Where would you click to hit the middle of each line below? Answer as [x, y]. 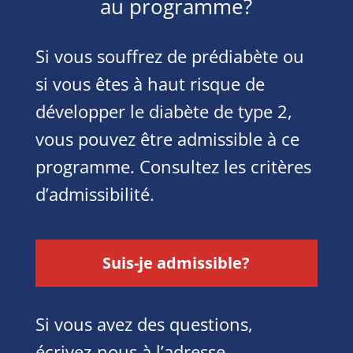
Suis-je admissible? [176, 263]
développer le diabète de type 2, [163, 111]
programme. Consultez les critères [173, 166]
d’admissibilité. [95, 194]
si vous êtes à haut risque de [150, 84]
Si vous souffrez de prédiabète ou [169, 56]
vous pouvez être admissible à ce [167, 139]
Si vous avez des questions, [144, 324]
